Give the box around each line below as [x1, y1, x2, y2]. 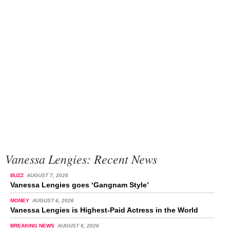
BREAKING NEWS [10, 222, 56, 228]
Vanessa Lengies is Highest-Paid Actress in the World [10, 205, 198, 214]
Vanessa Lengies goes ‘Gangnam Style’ [10, 180, 149, 189]
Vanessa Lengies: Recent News [5, 150, 157, 167]
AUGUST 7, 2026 [26, 172, 68, 178]
